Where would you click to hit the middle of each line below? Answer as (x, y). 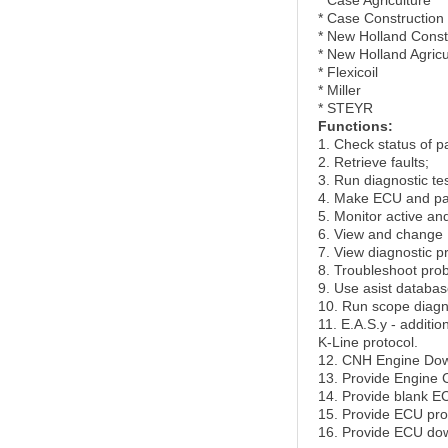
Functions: (355, 126)
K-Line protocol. (368, 342)
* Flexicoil (348, 72)
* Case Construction (381, 18)
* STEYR (345, 108)
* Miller (339, 90)
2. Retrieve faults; (373, 162)
